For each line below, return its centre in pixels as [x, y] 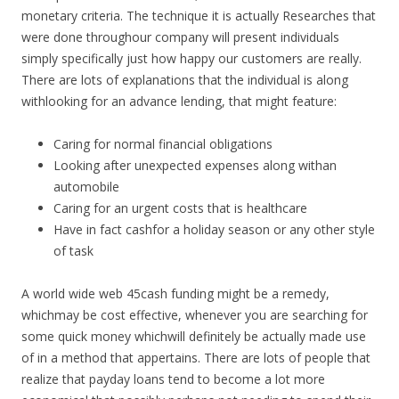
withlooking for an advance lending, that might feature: [179, 101]
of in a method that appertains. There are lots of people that [196, 358]
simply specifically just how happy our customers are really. [191, 58]
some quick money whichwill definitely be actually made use [194, 336]
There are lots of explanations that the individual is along [185, 80]
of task [73, 251]
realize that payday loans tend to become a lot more [173, 379]
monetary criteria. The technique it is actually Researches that [199, 16]
